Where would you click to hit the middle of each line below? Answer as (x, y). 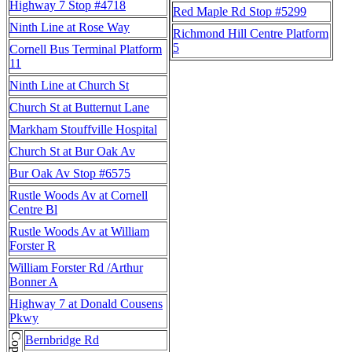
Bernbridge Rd (62, 339)
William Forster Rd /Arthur (76, 267)
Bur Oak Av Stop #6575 (70, 173)
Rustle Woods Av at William (79, 231)
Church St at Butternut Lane (79, 107)
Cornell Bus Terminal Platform (86, 49)
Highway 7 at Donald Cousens (86, 303)
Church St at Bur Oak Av (72, 151)
